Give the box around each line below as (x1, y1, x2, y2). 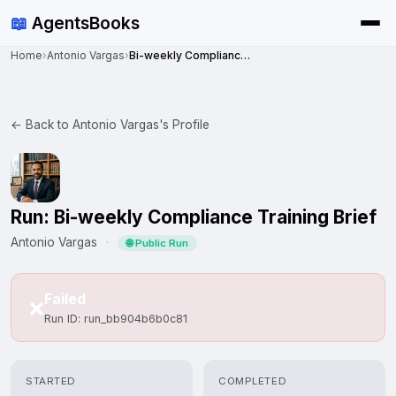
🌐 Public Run (126, 237, 188, 249)
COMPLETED (218, 375, 287, 387)
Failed (44, 290, 86, 308)
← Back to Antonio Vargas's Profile (11, 118, 209, 132)
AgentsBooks (27, 12, 140, 34)
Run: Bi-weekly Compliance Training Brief (11, 206, 377, 228)
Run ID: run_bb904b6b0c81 (44, 312, 187, 325)
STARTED (26, 375, 77, 387)
